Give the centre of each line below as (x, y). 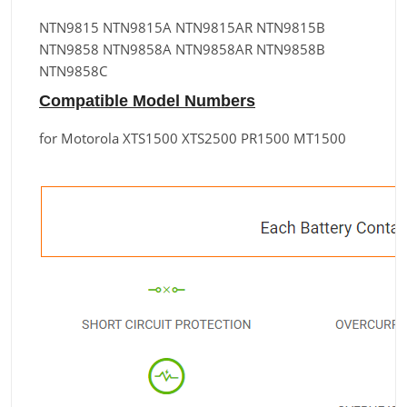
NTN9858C (73, 71)
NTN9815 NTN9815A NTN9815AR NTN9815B (182, 27)
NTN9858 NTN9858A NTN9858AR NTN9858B (182, 49)
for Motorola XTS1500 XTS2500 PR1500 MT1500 (193, 138)
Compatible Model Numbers (147, 100)
